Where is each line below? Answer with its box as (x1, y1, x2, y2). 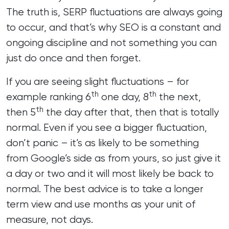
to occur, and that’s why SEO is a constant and (6, 21, 221, 33)
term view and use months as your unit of (6, 198, 195, 210)
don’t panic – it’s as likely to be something (6, 137, 199, 149)
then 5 (6, 106, 36, 118)
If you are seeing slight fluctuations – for (6, 76, 189, 87)
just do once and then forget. (6, 52, 141, 64)
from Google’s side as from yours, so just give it (6, 152, 221, 164)
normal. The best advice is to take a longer (6, 183, 203, 195)
